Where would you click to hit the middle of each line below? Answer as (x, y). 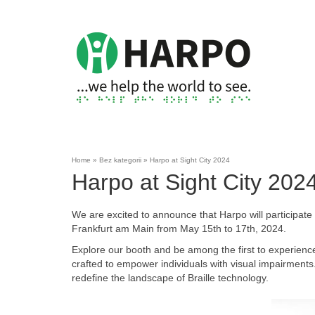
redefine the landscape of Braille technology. (170, 278)
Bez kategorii (120, 160)
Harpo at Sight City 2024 (189, 160)
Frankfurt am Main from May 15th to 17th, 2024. (179, 229)
